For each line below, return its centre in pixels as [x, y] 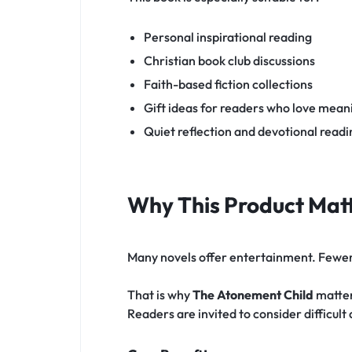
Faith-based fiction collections [228, 84]
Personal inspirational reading [227, 37]
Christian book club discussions [229, 60]
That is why [160, 295]
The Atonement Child [253, 295]
